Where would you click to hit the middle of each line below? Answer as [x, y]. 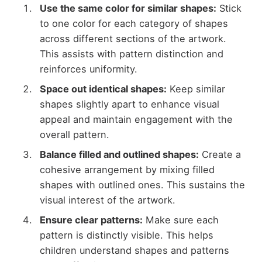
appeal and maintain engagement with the [136, 120]
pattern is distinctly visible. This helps [126, 235]
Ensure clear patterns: [91, 220]
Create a [220, 155]
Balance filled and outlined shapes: [119, 155]
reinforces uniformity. [88, 69]
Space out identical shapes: [103, 89]
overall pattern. [74, 135]
